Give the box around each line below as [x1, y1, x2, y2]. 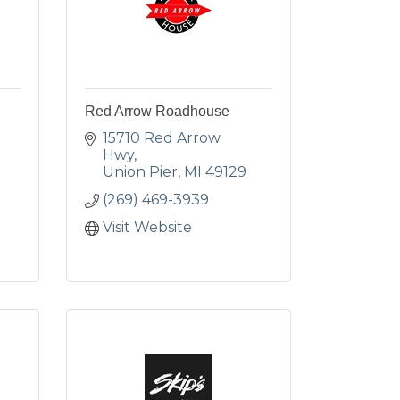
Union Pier [102, 163, 178, 180]
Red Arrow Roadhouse [84, 104, 229, 119]
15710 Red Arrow [102, 129, 221, 146]
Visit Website [102, 219, 192, 236]
